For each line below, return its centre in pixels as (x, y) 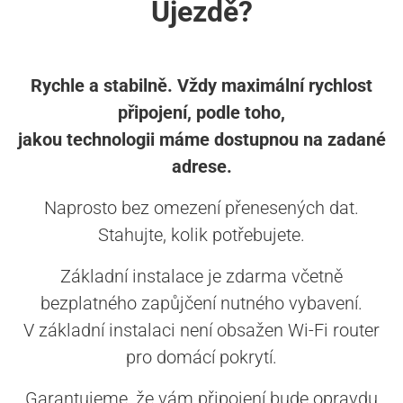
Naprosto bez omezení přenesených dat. (201, 208)
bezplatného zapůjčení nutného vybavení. (201, 304)
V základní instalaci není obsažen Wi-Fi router (201, 331)
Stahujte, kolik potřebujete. (201, 235)
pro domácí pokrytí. (201, 358)
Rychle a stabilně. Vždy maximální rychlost (201, 86)
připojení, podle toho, (201, 113)
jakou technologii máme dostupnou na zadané (201, 140)
